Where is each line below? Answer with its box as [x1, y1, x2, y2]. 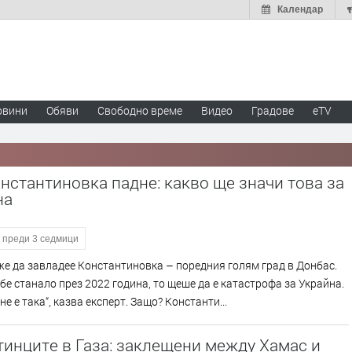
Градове [251, 103, 294, 118]
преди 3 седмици [2, 233, 79, 244]
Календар [277, 4, 323, 15]
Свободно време [97, 103, 182, 118]
